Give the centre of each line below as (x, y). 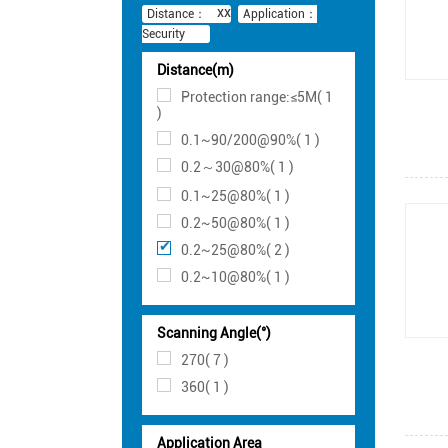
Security (163, 33)
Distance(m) (195, 69)
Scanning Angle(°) (214, 332)
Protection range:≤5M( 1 (257, 96)
